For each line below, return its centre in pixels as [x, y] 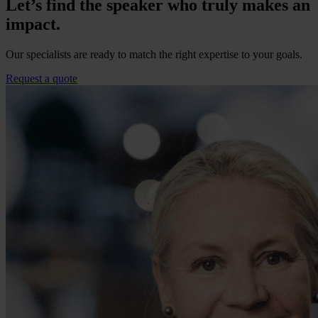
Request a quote [42, 78]
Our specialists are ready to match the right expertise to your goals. [154, 54]
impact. [33, 24]
